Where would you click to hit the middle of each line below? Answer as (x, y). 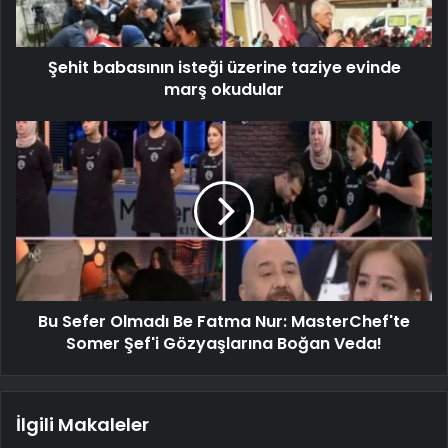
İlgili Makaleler (82, 424)
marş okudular (224, 89)
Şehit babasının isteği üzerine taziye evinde (224, 67)
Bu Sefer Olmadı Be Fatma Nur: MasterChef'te (224, 321)
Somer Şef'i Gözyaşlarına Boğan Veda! (224, 343)
